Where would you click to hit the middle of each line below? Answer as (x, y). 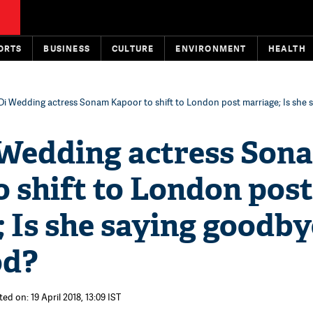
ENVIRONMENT (211, 49)
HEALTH (287, 49)
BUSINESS (67, 49)
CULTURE (133, 49)
